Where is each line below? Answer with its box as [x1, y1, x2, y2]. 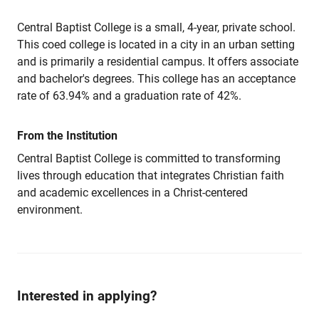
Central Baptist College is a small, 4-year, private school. [17, 21, 296, 34]
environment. [17, 203, 83, 216]
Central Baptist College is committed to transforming [17, 152, 281, 165]
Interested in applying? [17, 288, 157, 304]
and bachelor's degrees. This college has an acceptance [17, 72, 296, 85]
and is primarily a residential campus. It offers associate [17, 55, 298, 68]
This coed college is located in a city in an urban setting [17, 38, 295, 51]
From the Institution [17, 129, 117, 142]
